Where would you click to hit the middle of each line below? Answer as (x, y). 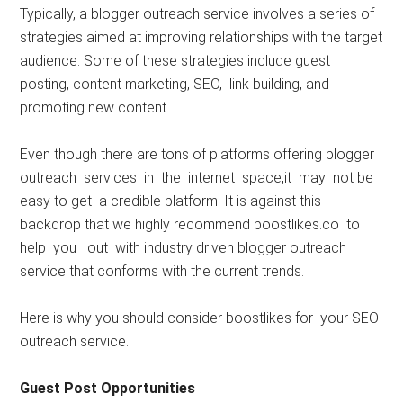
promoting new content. (95, 107)
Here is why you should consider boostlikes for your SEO (200, 318)
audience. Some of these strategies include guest (175, 60)
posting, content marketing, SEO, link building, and (175, 84)
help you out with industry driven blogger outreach (184, 247)
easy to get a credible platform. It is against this (171, 201)
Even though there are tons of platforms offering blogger (197, 154)
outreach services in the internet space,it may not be (197, 177)
